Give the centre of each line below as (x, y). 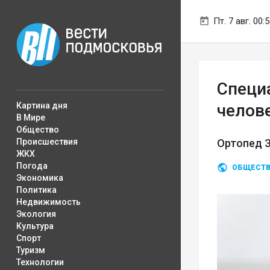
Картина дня (42, 105)
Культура (35, 226)
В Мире (31, 118)
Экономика (40, 178)
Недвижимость (49, 202)
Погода (32, 166)
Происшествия (47, 142)
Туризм (31, 250)
